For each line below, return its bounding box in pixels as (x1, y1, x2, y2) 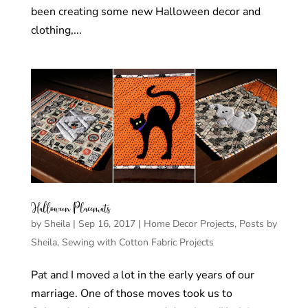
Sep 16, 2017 (78, 217, 135, 230)
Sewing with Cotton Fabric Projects (61, 235, 214, 249)
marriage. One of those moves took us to (30, 285, 232, 301)
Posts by (239, 217, 277, 230)
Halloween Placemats (30, 198, 111, 219)
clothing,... (30, 22, 82, 38)
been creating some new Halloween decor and (30, 3, 261, 19)
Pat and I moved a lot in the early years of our (30, 267, 254, 283)
